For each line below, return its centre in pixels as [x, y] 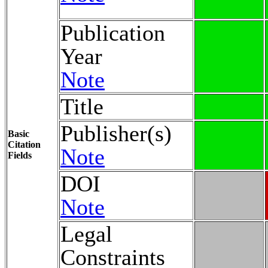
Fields [20, 155]
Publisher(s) [116, 133]
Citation [24, 144]
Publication [113, 33]
